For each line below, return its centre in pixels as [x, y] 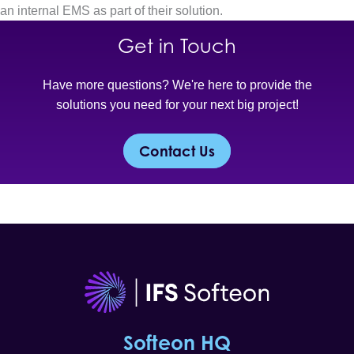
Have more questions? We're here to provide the [177, 85]
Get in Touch [177, 46]
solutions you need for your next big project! [177, 105]
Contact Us [177, 151]
